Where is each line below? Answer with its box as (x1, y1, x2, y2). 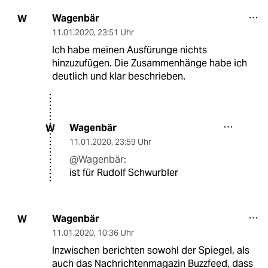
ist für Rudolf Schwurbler (69, 166, 178, 179)
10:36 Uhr (97, 227, 134, 239)
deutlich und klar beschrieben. (51, 70, 185, 83)
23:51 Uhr (97, 27, 134, 38)
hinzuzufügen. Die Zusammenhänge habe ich (51, 57, 247, 70)
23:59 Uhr (115, 136, 151, 148)
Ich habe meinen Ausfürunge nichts (51, 44, 207, 57)
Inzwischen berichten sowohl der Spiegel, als (51, 244, 249, 257)
